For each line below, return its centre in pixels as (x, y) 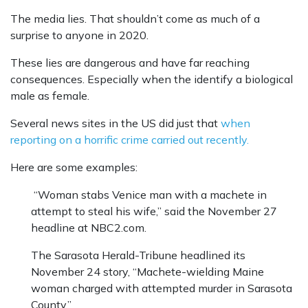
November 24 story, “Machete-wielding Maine (147, 272)
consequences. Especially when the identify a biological (152, 79)
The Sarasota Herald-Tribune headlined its (138, 255)
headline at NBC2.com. (89, 228)
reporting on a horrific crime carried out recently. (130, 140)
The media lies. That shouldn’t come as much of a (135, 19)
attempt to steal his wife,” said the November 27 (154, 211)
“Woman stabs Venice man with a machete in (149, 195)
